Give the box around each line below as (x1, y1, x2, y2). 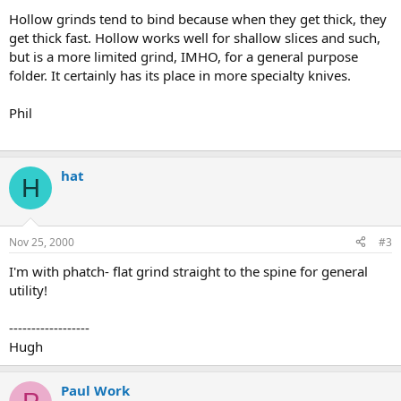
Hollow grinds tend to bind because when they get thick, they (9, 10, 387, 28)
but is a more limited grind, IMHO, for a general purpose (9, 47, 358, 65)
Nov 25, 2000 (9, 234, 74, 250)
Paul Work (61, 380, 130, 399)
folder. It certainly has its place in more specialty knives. (9, 66, 351, 84)
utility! (9, 280, 47, 299)
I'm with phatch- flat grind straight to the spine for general (9, 261, 368, 280)
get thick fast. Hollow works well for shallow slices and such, (9, 29, 380, 47)
